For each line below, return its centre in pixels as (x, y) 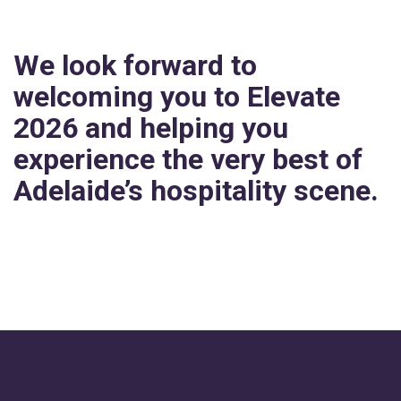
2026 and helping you (151, 128)
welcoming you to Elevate (177, 97)
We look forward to (135, 66)
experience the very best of (188, 160)
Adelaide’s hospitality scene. (196, 191)
